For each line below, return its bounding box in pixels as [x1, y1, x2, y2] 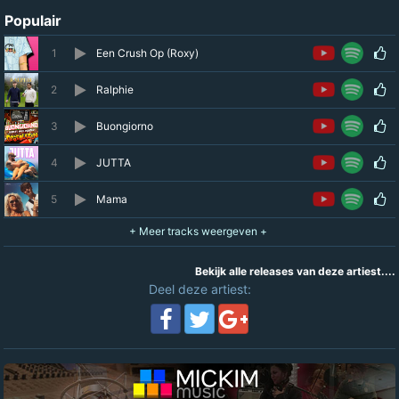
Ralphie [96, 83, 134, 96]
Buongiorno [96, 119, 153, 133]
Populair [4, 12, 61, 29]
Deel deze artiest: [148, 281, 251, 297]
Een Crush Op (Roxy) [96, 46, 199, 60]
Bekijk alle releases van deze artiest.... [195, 265, 395, 278]
